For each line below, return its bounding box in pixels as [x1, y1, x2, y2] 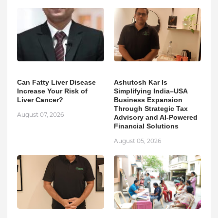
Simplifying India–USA [114, 87, 187, 95]
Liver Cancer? [17, 95, 63, 104]
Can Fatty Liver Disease [17, 78, 96, 86]
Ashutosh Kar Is [114, 78, 167, 86]
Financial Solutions [114, 122, 179, 130]
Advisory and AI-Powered [114, 113, 198, 121]
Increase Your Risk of [17, 87, 88, 95]
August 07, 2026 [17, 110, 64, 118]
